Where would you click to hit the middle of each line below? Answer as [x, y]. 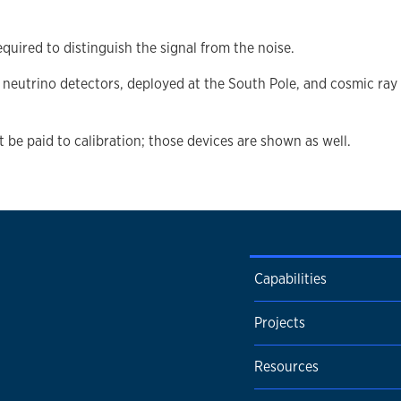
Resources [286, 367]
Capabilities [290, 279]
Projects [280, 323]
